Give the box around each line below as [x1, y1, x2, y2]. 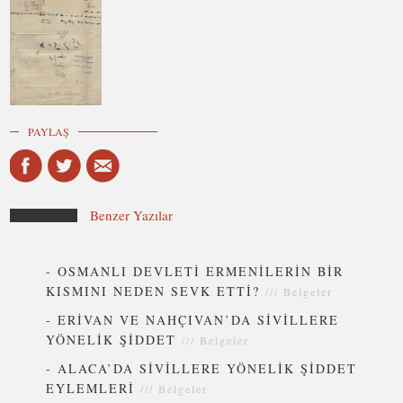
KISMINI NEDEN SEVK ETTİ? [46, 282, 261, 300]
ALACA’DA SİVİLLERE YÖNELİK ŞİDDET [58, 360, 358, 378]
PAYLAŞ [28, 123, 70, 139]
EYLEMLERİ [46, 380, 136, 398]
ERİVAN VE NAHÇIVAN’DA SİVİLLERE [58, 311, 340, 329]
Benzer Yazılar [90, 206, 174, 225]
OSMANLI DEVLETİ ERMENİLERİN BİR [58, 263, 345, 281]
